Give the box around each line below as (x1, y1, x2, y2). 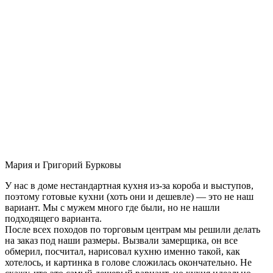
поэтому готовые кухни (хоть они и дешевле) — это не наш (5, 191, 253, 202)
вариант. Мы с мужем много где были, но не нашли (5, 202, 220, 213)
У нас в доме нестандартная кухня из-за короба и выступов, (5, 180, 253, 191)
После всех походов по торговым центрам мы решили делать (5, 224, 260, 235)
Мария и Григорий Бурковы (5, 159, 121, 170)
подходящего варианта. (5, 213, 102, 224)
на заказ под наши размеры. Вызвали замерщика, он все (5, 235, 238, 246)
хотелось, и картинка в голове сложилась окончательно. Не (5, 257, 252, 268)
